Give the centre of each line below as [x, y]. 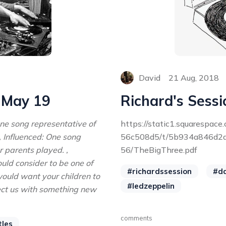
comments [136, 218]
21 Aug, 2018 [194, 78]
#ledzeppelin [151, 186]
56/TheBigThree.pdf [159, 150]
